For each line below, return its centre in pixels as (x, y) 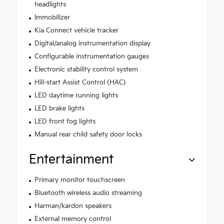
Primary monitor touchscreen (79, 180)
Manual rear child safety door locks (88, 135)
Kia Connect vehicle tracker (76, 31)
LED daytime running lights (76, 96)
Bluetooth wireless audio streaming (88, 193)
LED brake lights (59, 109)
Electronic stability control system (86, 70)
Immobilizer (52, 18)
